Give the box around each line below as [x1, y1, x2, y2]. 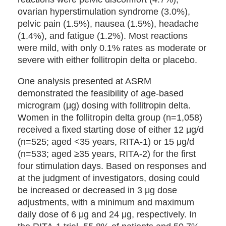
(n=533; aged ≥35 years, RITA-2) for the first [18, 149, 196, 159]
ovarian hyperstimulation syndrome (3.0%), [18, 7, 190, 17]
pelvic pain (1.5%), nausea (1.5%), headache [18, 19, 199, 29]
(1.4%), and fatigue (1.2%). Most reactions [18, 31, 188, 41]
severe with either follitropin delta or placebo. [18, 55, 197, 65]
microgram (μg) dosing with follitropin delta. [18, 100, 191, 110]
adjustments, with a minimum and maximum [18, 197, 194, 207]
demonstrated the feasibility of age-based [18, 88, 184, 98]
